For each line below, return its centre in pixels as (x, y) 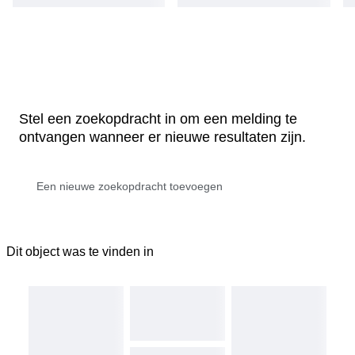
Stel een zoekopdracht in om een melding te (158, 118)
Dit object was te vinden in (80, 251)
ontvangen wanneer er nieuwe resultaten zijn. (162, 137)
